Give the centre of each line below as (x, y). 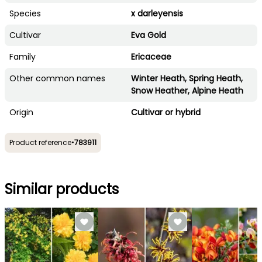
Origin (21, 112)
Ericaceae (151, 56)
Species (25, 13)
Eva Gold (149, 35)
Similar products (62, 189)
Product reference (40, 142)
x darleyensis (157, 13)
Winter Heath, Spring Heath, (187, 78)
